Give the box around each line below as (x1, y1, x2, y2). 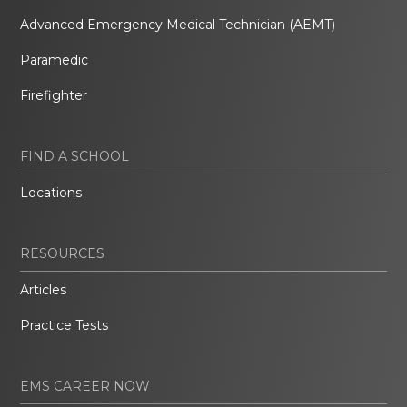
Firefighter (20, 86, 88, 104)
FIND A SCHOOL (20, 147, 130, 164)
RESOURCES (20, 244, 105, 262)
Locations (20, 184, 83, 201)
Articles (20, 281, 67, 298)
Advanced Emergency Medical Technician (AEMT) (20, 15, 336, 33)
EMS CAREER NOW (20, 377, 151, 394)
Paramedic (20, 51, 89, 68)
